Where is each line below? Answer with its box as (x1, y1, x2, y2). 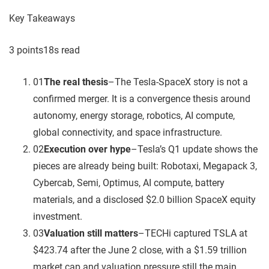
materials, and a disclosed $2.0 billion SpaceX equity (33, 193, 256, 205)
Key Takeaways (9, 12, 75, 24)
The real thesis (44, 76, 108, 88)
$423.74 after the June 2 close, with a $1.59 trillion (33, 244, 247, 256)
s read (54, 44, 80, 56)
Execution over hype (44, 143, 131, 155)
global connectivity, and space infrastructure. (33, 126, 222, 138)
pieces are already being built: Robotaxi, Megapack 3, (33, 160, 257, 172)
